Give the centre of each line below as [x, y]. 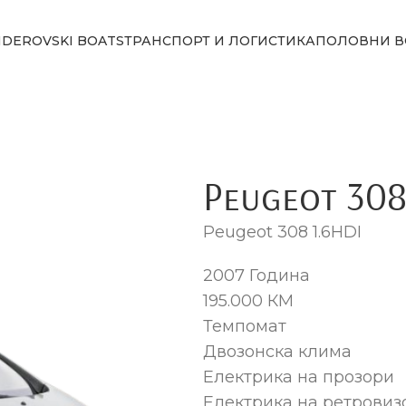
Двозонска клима [277, 352]
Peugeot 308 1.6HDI [282, 232]
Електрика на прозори [299, 377]
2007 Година [256, 275]
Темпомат [245, 326]
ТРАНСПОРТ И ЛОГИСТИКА [220, 40]
